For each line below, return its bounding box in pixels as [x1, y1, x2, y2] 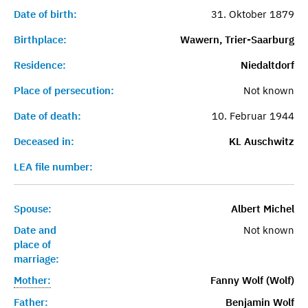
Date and [14, 223, 56, 236]
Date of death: [14, 109, 81, 122]
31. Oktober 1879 [210, 7, 294, 21]
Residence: [14, 58, 66, 71]
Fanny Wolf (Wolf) [210, 273, 294, 287]
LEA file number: [14, 159, 93, 173]
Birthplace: [14, 32, 67, 46]
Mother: [14, 273, 51, 287]
